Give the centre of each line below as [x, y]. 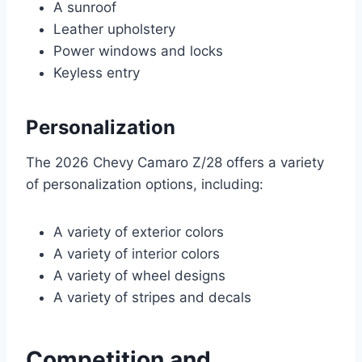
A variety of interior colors [137, 254]
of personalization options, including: [145, 185]
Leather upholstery [114, 29]
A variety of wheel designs [139, 276]
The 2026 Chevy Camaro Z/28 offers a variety [175, 163]
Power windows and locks [138, 51]
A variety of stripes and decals [152, 298]
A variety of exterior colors [139, 232]
